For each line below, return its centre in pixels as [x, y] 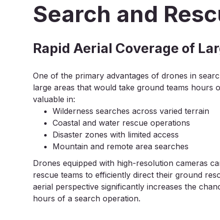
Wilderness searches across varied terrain [131, 111]
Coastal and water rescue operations [122, 123]
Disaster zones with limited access [116, 135]
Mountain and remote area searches [121, 146]
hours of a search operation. [87, 198]
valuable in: [54, 99]
